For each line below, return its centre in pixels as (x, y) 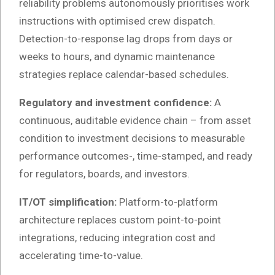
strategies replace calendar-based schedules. (124, 75)
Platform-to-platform (168, 202)
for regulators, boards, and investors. (104, 174)
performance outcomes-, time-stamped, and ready (136, 156)
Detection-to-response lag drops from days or (126, 39)
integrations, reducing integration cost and (117, 238)
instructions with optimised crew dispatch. (117, 21)
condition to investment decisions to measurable (132, 138)
